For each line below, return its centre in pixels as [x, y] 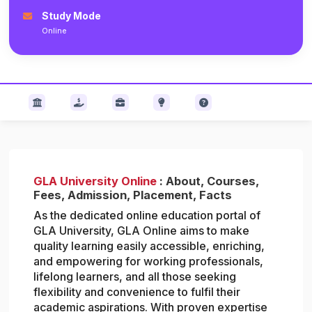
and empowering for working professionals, [149, 262]
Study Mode [72, 15]
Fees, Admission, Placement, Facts [133, 195]
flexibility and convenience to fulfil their [137, 292]
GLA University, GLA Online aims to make [142, 231]
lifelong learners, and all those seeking [135, 277]
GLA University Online [95, 181]
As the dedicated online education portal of [147, 216]
